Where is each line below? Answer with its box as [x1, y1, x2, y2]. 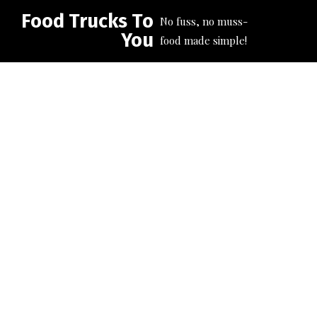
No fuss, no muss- [160, 14, 248, 28]
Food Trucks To [21, 10, 154, 33]
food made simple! [160, 33, 248, 47]
